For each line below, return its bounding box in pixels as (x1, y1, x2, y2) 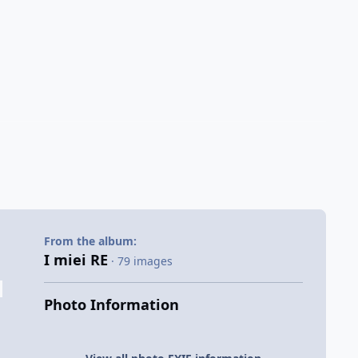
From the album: (43, 233, 137, 249)
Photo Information (43, 294, 179, 314)
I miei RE (43, 249, 108, 269)
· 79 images (110, 253, 173, 268)
